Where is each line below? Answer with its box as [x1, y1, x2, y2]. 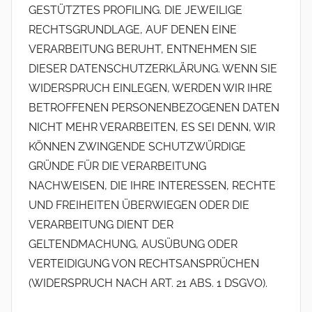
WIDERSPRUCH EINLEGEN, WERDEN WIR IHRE [29, 81, 272, 95]
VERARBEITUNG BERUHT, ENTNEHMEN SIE [29, 42, 257, 56]
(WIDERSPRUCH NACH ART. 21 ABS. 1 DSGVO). [29, 276, 267, 290]
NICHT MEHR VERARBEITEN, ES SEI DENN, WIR [29, 120, 275, 134]
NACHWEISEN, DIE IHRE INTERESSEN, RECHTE [29, 178, 276, 192]
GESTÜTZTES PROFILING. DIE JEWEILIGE [29, 3, 242, 17]
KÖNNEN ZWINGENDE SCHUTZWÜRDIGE [29, 139, 246, 153]
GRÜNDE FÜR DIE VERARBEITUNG [29, 159, 206, 173]
